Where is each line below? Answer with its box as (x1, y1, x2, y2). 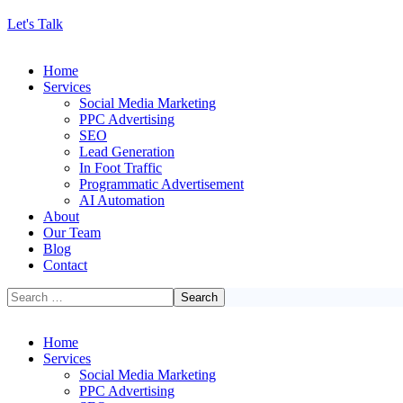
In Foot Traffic (79, 159, 162, 175)
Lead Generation (79, 143, 175, 159)
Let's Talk (7, 15, 63, 31)
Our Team (43, 224, 101, 240)
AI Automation (79, 192, 165, 208)
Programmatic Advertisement (79, 175, 244, 192)
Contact (43, 256, 87, 273)
